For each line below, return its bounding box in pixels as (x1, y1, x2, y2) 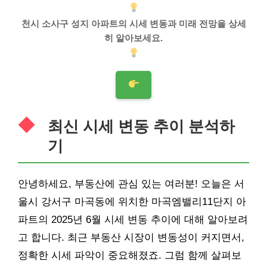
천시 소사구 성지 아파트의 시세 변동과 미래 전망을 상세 (21, 18, 246, 29)
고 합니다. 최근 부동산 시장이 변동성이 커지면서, (18, 231, 244, 243)
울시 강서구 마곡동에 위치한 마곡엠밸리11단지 (18, 195, 236, 207)
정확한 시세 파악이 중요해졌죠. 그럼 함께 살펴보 (18, 249, 241, 261)
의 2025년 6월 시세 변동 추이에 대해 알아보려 (38, 213, 248, 225)
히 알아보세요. (104, 32, 163, 43)
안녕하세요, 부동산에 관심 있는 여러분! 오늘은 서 (18, 178, 244, 190)
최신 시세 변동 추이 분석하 (48, 117, 235, 135)
